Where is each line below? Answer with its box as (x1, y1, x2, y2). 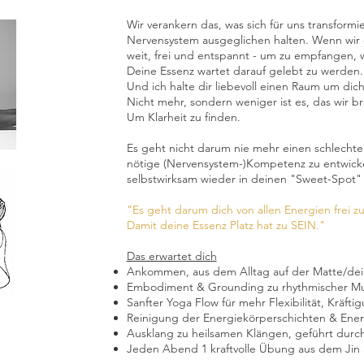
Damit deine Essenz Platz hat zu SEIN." (126, 218, 328, 232)
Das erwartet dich (126, 249, 217, 263)
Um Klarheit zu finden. (126, 110, 240, 124)
